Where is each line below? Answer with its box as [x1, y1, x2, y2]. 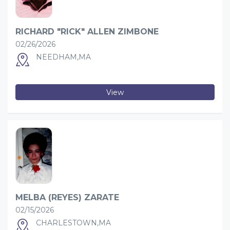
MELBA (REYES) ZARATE [15, 193, 119, 202]
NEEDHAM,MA [36, 52, 91, 62]
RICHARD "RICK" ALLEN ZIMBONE [15, 27, 159, 36]
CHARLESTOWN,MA [36, 218, 111, 227]
